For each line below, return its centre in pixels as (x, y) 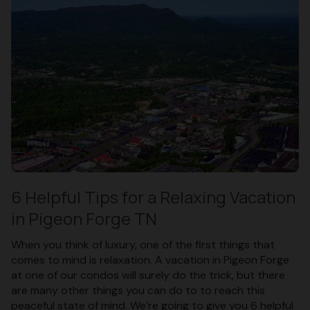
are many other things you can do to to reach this (138, 290)
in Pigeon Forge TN (84, 218)
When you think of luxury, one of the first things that (143, 245)
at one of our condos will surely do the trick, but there (148, 275)
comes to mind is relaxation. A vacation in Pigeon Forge (150, 260)
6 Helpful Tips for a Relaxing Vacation (153, 197)
